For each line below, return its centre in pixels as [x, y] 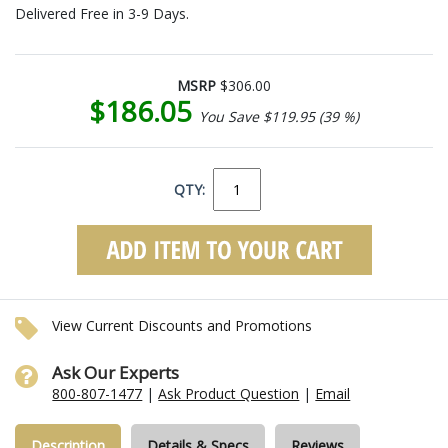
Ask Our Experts [116, 372]
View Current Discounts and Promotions [182, 325]
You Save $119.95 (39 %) [279, 116]
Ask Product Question [229, 393]
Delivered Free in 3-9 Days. [102, 13]
